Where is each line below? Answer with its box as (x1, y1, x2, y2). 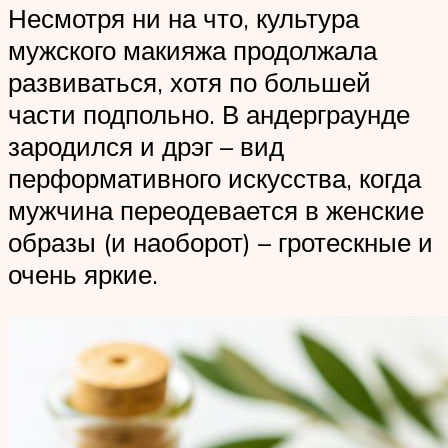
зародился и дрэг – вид (8, 130, 284, 163)
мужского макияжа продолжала (8, 34, 377, 67)
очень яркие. (8, 258, 158, 291)
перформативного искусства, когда (8, 162, 421, 195)
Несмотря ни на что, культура (8, 2, 359, 35)
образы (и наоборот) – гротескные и (8, 226, 433, 259)
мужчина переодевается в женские (8, 194, 424, 227)
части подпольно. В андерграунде (8, 98, 410, 131)
